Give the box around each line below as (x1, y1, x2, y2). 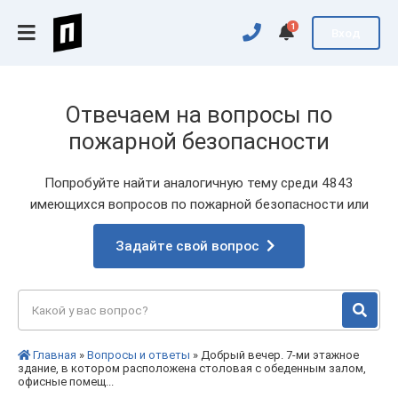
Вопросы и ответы (87, 348, 190, 362)
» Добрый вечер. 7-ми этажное (190, 348, 359, 362)
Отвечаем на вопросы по (66, 101, 332, 128)
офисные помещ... (18, 375, 114, 388)
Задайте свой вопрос (115, 238, 259, 254)
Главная (33, 348, 76, 362)
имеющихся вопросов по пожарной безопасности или (29, 196, 369, 212)
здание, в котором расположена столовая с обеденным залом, (18, 362, 366, 375)
